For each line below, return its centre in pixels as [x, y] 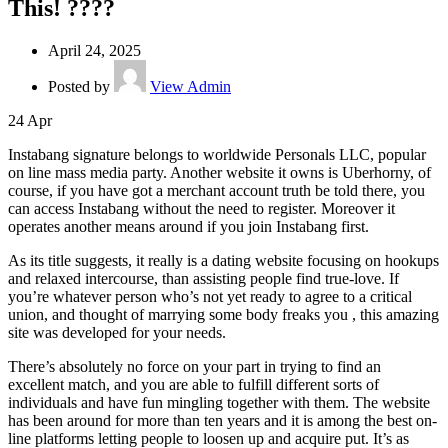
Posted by [81, 87]
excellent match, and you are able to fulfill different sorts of [193, 385]
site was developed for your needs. [117, 333]
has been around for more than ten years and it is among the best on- [222, 421]
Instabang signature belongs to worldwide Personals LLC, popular [217, 155]
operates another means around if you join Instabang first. [188, 227]
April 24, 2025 [94, 51]
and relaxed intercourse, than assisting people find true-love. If [203, 279]
